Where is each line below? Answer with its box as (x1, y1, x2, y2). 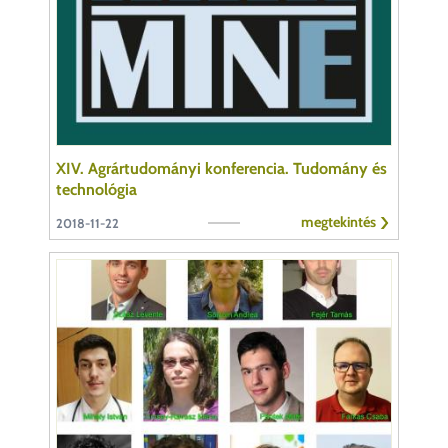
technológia (56, 179, 137, 199)
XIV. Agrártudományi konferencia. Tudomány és (56, 158, 387, 178)
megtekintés (301, 212, 376, 231)
